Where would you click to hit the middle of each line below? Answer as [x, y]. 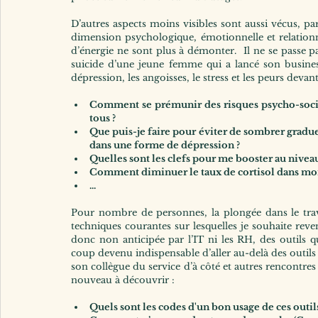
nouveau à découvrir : [123, 280]
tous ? [103, 119]
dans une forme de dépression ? [165, 146]
